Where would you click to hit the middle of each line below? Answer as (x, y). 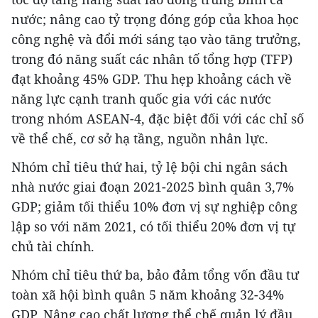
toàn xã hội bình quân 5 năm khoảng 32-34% (148, 294)
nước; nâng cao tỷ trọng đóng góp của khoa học (155, 19)
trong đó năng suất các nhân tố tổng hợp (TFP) (152, 59)
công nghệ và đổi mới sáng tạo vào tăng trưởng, (156, 39)
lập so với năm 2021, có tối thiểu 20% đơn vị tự (153, 226)
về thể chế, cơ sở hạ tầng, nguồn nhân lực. (140, 138)
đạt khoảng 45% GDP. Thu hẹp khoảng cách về (152, 78)
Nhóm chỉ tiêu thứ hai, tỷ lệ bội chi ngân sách (149, 166)
